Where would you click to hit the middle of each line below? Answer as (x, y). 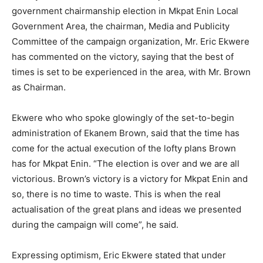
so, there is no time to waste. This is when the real (116, 194)
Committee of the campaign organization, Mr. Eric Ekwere (131, 41)
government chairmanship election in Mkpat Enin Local (125, 11)
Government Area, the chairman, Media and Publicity (121, 26)
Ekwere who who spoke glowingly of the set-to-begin (123, 118)
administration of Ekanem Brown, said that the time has (126, 133)
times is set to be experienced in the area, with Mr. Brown (131, 72)
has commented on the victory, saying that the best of (123, 57)
